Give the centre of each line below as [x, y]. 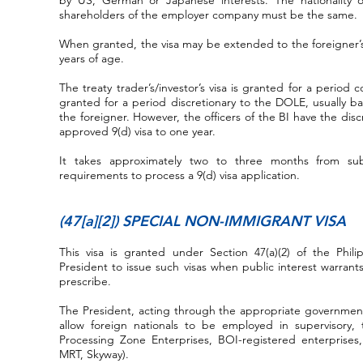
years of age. [92, 58]
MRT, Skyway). [94, 354]
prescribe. [85, 281]
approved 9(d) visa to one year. [137, 131]
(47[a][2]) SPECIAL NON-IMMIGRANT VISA [203, 221]
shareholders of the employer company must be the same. [208, 15]
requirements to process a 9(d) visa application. [179, 175]
